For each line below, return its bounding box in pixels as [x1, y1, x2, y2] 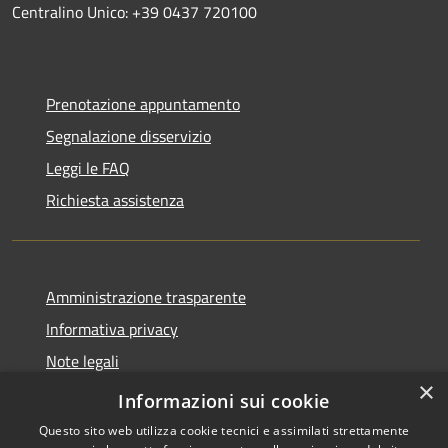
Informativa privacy [46, 316, 178, 341]
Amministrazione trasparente [46, 284, 246, 309]
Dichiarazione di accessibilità [46, 380, 240, 405]
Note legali [46, 348, 119, 373]
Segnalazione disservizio [46, 123, 211, 148]
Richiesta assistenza [46, 187, 184, 212]
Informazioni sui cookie [118, 389, 330, 413]
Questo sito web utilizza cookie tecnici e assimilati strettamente [38, 422, 410, 439]
